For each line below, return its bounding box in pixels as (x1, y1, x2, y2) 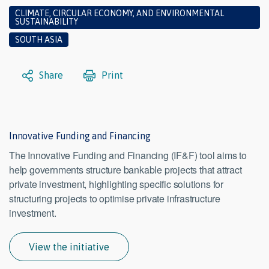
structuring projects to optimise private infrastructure (9, 192, 220, 206)
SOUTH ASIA (15, 35, 62, 45)
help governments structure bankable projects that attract (9, 163, 242, 177)
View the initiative (29, 241, 109, 253)
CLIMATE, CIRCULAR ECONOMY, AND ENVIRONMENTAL (15, 8, 224, 19)
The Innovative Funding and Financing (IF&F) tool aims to (9, 148, 247, 163)
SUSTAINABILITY (15, 17, 78, 27)
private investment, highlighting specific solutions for (9, 177, 223, 192)
